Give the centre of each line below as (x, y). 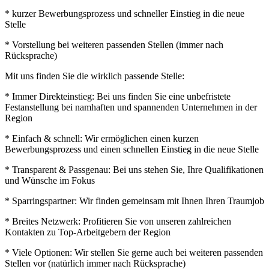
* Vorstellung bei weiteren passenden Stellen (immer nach (114, 44)
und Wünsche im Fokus (50, 180)
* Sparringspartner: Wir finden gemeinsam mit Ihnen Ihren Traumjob (134, 201)
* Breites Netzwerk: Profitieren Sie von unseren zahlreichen (118, 221)
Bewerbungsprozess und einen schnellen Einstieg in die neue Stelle (132, 149)
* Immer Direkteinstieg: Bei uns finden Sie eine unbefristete (118, 96)
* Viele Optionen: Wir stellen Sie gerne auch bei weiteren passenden (134, 252)
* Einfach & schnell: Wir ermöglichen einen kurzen (102, 138)
